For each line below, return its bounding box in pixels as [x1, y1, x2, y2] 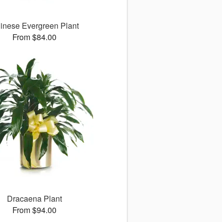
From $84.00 [12, 31, 56, 43]
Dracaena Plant [6, 193, 62, 205]
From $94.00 [12, 204, 56, 216]
